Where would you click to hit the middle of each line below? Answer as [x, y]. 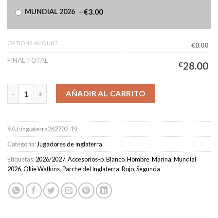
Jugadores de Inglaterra [70, 144]
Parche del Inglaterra [91, 169]
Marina [162, 159]
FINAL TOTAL [28, 61]
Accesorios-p [86, 159]
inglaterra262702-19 [49, 129]
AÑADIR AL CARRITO [106, 93]
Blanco [115, 159]
